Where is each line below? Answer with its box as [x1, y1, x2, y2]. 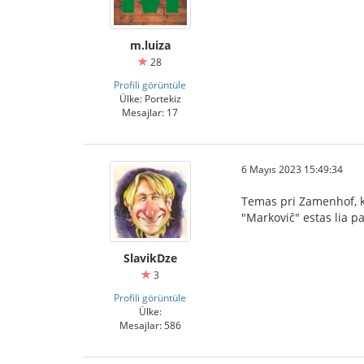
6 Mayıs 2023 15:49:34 [241, 162, 343, 175]
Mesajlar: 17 [122, 106, 178, 119]
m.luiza [129, 37, 171, 53]
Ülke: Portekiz [119, 92, 181, 105]
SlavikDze [123, 250, 177, 266]
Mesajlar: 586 [119, 318, 181, 331]
